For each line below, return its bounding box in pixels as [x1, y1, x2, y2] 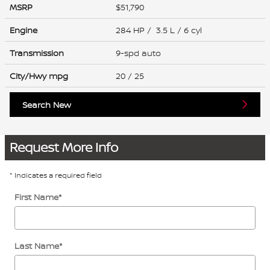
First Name [14, 190, 58, 202]
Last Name [14, 239, 59, 251]
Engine [10, 24, 37, 36]
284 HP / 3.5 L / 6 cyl [116, 24, 204, 36]
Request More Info [10, 138, 118, 156]
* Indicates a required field [10, 169, 102, 180]
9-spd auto [116, 46, 163, 58]
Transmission [10, 46, 64, 58]
